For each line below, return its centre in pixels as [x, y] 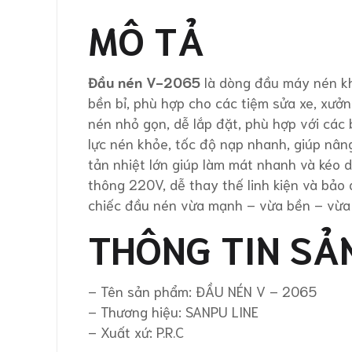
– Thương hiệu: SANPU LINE [173, 311]
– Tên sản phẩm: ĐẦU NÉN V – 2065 [202, 291]
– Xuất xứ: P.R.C [136, 332]
